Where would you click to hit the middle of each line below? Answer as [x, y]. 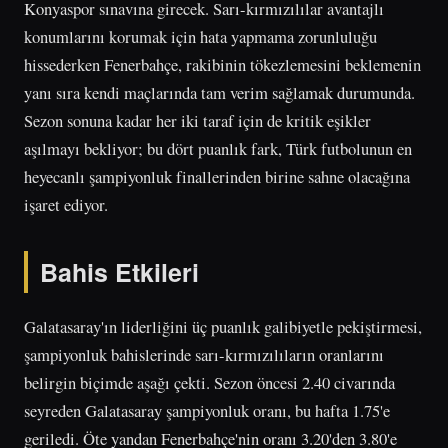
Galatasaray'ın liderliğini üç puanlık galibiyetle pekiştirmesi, [223, 327]
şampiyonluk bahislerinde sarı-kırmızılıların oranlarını [204, 355]
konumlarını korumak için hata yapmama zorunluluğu [200, 36]
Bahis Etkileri [119, 271]
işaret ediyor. [66, 204]
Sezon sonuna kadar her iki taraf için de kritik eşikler [197, 120]
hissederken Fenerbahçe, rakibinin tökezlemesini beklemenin [222, 64]
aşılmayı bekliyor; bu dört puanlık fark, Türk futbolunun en [218, 148]
